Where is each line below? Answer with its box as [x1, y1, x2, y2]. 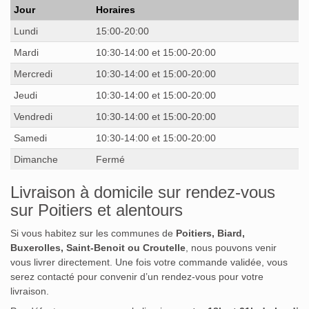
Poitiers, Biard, [176, 227, 245, 239]
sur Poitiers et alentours [10, 200, 183, 219]
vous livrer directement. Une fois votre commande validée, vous [10, 256, 288, 268]
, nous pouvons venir [186, 241, 277, 253]
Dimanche [14, 153, 58, 165]
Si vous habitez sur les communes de [10, 227, 176, 239]
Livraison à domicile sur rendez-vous [10, 182, 275, 201]
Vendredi [14, 110, 52, 122]
